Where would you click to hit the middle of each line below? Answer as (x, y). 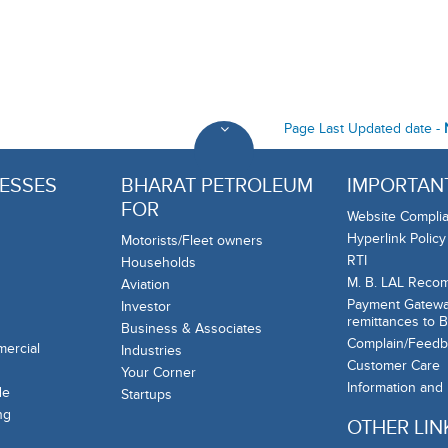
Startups (146, 395)
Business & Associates (191, 329)
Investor (146, 307)
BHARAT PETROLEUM (217, 186)
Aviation (145, 285)
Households (158, 263)
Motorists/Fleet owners (192, 241)
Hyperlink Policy (396, 239)
